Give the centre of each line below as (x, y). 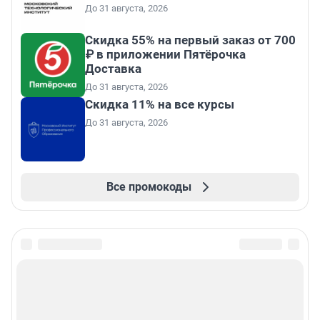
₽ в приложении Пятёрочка (165, 55)
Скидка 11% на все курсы (160, 105)
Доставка (113, 69)
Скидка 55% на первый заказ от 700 (190, 40)
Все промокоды (149, 187)
